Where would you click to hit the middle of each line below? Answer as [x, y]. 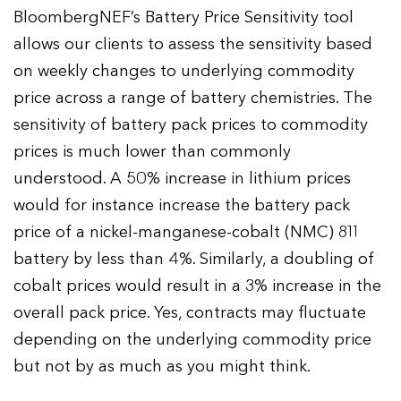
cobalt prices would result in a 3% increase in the [198, 286]
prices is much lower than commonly [153, 151]
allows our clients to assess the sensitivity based [193, 44]
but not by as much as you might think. [162, 366]
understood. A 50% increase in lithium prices [183, 178]
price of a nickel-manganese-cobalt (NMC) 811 [186, 232]
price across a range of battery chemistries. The [193, 98]
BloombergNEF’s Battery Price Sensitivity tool [184, 17]
